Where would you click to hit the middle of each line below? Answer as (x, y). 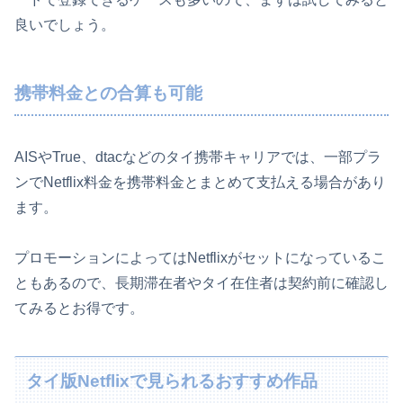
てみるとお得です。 (79, 309)
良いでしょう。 (65, 24)
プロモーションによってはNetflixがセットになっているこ (200, 258)
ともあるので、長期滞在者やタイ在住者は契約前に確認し (201, 283)
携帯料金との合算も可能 (108, 93)
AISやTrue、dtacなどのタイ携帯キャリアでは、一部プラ (198, 157)
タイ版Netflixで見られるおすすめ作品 (172, 381)
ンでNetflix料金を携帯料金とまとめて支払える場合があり (200, 182)
